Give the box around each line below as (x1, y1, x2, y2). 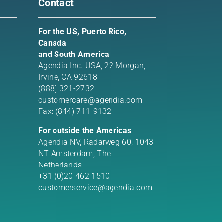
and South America (38, 49, 110, 59)
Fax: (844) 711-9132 (38, 106, 111, 116)
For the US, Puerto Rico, (38, 26, 127, 36)
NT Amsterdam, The (38, 148, 111, 158)
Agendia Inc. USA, (38, 60, 105, 70)
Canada (38, 38, 66, 48)
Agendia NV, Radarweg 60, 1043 (38, 137, 154, 147)
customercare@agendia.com (38, 95, 143, 105)
